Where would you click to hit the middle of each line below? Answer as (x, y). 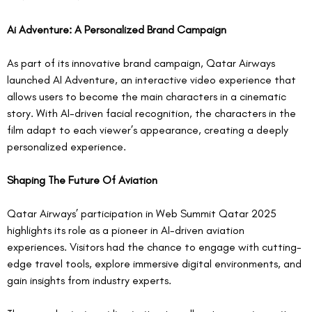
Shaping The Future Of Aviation (82, 180)
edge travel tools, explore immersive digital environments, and (156, 264)
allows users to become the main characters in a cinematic (148, 97)
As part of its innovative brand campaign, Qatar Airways (142, 63)
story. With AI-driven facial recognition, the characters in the (153, 114)
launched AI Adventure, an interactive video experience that (153, 80)
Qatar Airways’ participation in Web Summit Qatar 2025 (143, 214)
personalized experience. (69, 147)
